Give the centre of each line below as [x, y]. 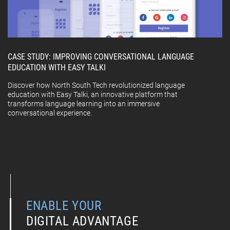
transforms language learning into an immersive [84, 104]
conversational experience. [50, 113]
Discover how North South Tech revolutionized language [96, 85]
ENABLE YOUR [64, 206]
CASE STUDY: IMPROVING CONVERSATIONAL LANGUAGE [101, 57]
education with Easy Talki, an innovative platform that [93, 95]
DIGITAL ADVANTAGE [82, 221]
